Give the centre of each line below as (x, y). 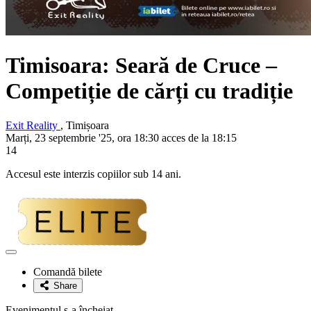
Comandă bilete (68, 271)
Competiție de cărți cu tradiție (149, 91)
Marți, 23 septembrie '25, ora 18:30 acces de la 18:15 (121, 137)
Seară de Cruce (188, 66)
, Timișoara (85, 125)
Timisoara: (60, 66)
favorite (25, 277)
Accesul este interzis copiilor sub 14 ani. (93, 174)
